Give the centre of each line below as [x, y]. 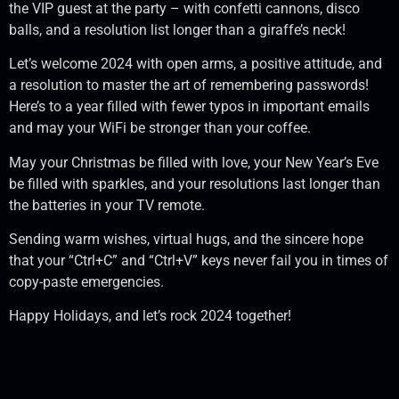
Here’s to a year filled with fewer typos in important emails [189, 107]
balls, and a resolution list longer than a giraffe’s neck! [177, 29]
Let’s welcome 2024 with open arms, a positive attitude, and [195, 64]
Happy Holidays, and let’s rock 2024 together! [150, 316]
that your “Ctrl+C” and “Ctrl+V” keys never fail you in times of [199, 260]
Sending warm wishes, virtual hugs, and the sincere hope [186, 239]
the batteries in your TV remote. [107, 205]
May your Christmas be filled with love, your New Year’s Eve [194, 162]
